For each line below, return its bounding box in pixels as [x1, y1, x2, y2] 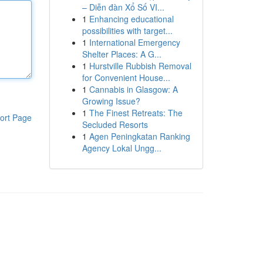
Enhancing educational [89, 13, 174, 25]
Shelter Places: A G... [82, 48, 161, 60]
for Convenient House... [82, 72, 170, 83]
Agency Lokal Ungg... [82, 142, 161, 154]
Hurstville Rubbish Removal [89, 60, 191, 72]
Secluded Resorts [82, 119, 148, 130]
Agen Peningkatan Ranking [89, 130, 190, 142]
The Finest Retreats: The [89, 107, 183, 119]
